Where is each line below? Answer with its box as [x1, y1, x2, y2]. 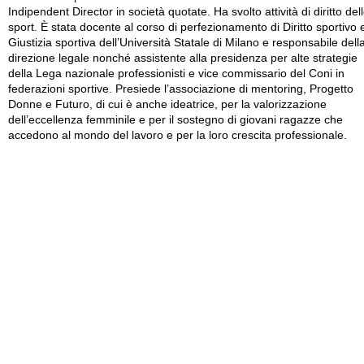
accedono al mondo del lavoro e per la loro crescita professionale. [8, 128, 347, 141]
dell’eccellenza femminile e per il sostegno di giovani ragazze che [8, 113, 343, 126]
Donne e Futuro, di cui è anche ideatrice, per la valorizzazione [8, 97, 327, 110]
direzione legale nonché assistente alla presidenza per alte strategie [8, 51, 357, 64]
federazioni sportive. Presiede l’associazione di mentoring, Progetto [8, 82, 353, 95]
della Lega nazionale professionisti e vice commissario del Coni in [8, 67, 344, 80]
